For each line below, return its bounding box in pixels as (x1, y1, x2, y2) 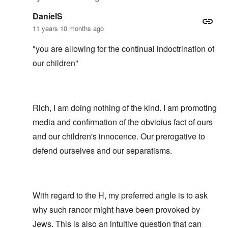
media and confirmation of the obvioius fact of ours (33, 116, 213, 128)
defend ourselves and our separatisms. (33, 144, 172, 156)
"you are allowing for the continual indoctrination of (33, 42, 214, 54)
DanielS (33, 10, 63, 22)
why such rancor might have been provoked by (33, 203, 200, 215)
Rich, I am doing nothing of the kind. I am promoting (33, 101, 217, 113)
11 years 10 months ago (33, 23, 104, 33)
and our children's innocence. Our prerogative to (33, 130, 205, 142)
